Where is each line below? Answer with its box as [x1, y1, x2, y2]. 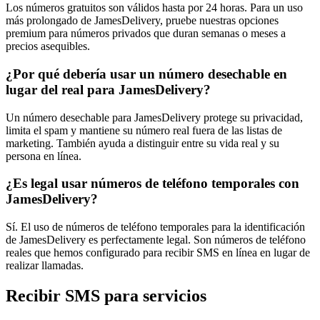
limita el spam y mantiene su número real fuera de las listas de [6, 124, 282, 136]
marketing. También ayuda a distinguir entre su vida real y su [6, 136, 279, 149]
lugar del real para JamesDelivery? [6, 82, 211, 97]
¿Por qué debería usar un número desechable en [6, 66, 287, 81]
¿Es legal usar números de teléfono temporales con [6, 176, 299, 191]
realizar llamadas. [6, 259, 84, 272]
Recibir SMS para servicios [6, 286, 206, 306]
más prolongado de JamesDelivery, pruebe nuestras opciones [6, 14, 279, 27]
